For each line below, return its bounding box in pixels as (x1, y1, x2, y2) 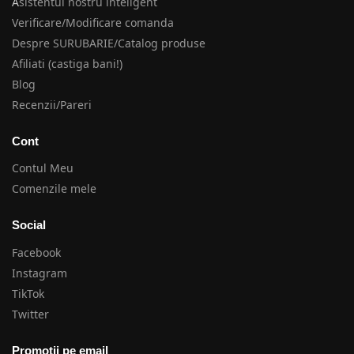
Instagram (12, 265, 67, 280)
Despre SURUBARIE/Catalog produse (12, 36, 209, 50)
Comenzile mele (12, 182, 96, 196)
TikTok (12, 286, 44, 300)
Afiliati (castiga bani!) (12, 56, 122, 70)
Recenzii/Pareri (12, 97, 92, 111)
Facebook (12, 245, 61, 259)
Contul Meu (12, 161, 73, 175)
